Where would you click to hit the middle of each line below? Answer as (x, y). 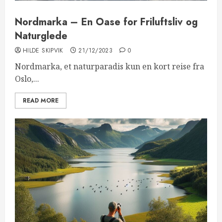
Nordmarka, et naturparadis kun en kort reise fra (110, 66)
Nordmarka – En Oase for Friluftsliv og (106, 22)
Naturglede (41, 36)
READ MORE (41, 101)
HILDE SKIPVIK (43, 51)
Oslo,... (27, 79)
